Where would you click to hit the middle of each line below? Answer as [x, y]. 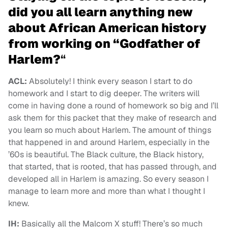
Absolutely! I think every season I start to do [110, 81]
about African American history [107, 27]
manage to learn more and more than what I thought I [107, 191]
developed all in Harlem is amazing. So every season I [108, 179]
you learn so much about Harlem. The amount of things [110, 130]
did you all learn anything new [101, 12]
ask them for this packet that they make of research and [112, 118]
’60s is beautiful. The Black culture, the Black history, [106, 154]
